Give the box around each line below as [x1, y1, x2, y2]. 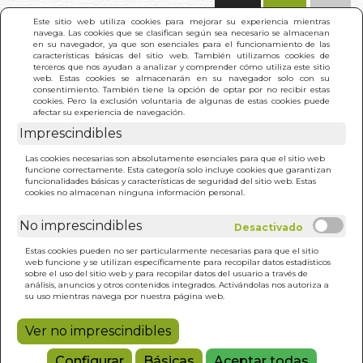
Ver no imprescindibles [25, 322, 171, 339]
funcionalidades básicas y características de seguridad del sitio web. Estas [25, 175, 316, 186]
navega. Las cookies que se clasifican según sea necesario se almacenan [33, 27, 330, 38]
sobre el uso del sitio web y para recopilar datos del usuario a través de [25, 267, 308, 279]
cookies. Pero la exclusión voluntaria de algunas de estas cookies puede [33, 95, 330, 106]
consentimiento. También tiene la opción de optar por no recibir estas [33, 83, 330, 95]
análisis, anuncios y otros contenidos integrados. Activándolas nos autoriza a [25, 279, 329, 290]
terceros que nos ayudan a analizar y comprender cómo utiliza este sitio [33, 61, 330, 72]
